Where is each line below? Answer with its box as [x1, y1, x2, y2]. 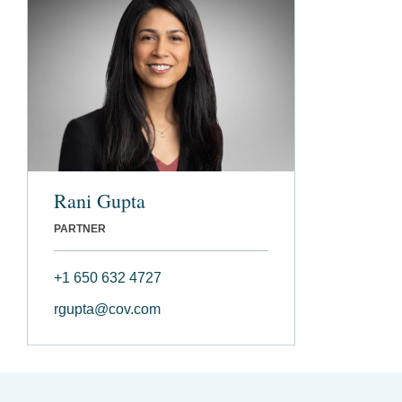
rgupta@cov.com [54, 301, 161, 317]
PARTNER [54, 222, 106, 235]
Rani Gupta [54, 187, 145, 214]
